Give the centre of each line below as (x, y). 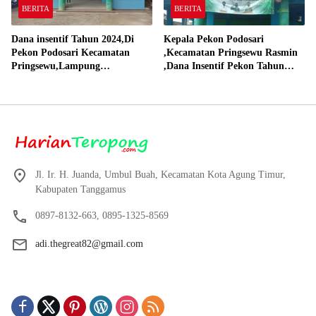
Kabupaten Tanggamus (80, 189)
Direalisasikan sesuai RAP (67, 79)
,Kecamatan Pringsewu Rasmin (231, 52)
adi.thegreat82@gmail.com (89, 243)
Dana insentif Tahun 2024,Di (73, 39)
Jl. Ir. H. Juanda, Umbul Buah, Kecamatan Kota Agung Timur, (160, 174)
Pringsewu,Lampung (56, 66)
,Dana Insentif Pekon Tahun (224, 66)
